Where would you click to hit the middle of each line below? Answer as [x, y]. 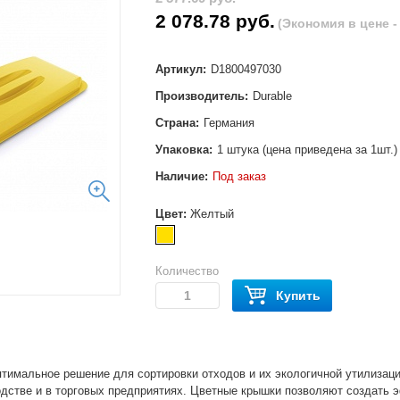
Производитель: [202, 96]
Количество [187, 271]
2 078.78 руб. [216, 21]
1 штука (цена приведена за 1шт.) [308, 150]
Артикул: [181, 69]
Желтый [212, 214]
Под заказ [240, 176]
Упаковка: [184, 150]
